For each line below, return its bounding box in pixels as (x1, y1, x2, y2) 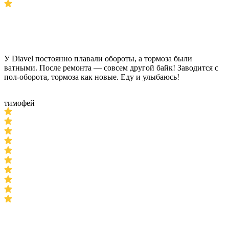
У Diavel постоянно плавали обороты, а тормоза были (4, 54, 192, 63)
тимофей (4, 99, 35, 107)
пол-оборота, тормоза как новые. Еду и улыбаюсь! (4, 73, 179, 81)
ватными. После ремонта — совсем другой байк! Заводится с (4, 63, 218, 72)
